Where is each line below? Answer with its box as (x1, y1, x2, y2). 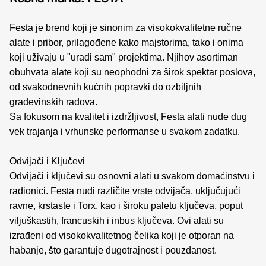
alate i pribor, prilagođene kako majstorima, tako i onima (9, 37, 243, 47)
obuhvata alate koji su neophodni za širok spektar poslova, (9, 67, 255, 77)
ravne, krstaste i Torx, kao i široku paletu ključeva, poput (9, 201, 243, 211)
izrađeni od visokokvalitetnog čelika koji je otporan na (9, 230, 234, 240)
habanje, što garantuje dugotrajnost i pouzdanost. (9, 245, 217, 255)
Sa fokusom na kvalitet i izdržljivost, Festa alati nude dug (9, 112, 247, 122)
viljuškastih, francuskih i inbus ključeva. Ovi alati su (9, 216, 224, 226)
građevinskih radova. (9, 97, 100, 107)
